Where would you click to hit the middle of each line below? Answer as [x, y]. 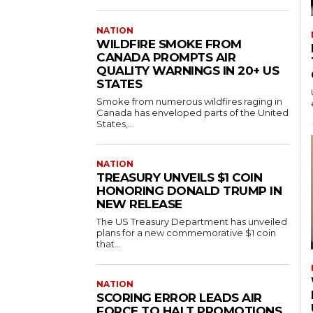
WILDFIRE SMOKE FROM [169, 44]
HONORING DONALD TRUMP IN [189, 191]
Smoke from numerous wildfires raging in [189, 102]
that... [109, 244]
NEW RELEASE [139, 204]
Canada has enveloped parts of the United [192, 113]
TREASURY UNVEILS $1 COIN [179, 178]
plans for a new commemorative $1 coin [186, 233]
